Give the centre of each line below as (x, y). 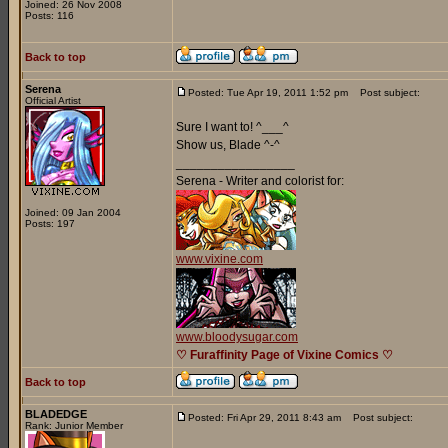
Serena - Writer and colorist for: (260, 181)
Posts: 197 (50, 223)
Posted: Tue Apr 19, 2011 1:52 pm (268, 92)
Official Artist (53, 100)
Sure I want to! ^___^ (232, 127)
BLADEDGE (56, 414)
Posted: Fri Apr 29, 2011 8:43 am (264, 417)
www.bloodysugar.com (237, 337)
